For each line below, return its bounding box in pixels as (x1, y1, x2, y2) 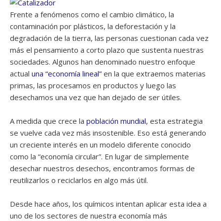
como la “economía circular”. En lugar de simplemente (10, 151, 189, 161)
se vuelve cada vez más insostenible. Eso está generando (10, 128, 206, 138)
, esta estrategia (146, 116, 203, 126)
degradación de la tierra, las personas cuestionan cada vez (10, 33, 209, 43)
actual (10, 69, 32, 78)
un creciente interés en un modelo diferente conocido (10, 140, 191, 149)
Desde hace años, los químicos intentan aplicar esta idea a (10, 199, 207, 209)
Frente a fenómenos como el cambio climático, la (10, 9, 174, 19)
